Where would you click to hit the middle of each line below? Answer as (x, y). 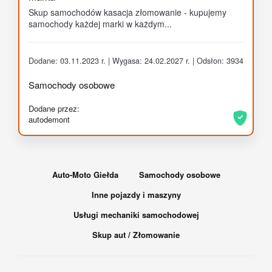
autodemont (49, 120)
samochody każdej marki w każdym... (100, 24)
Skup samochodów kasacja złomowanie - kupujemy (127, 12)
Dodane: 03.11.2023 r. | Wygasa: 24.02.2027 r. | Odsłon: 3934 (136, 61)
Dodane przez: (54, 109)
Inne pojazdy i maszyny (136, 195)
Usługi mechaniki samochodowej (136, 215)
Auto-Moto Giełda (85, 175)
